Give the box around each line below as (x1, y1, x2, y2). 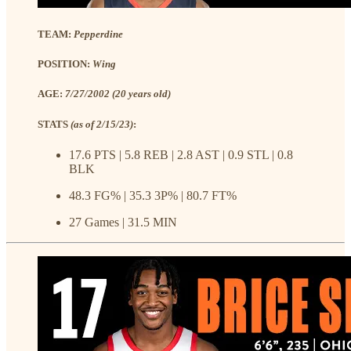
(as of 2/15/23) (71, 118, 133, 130)
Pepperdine (74, 28, 123, 41)
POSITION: (38, 58, 92, 71)
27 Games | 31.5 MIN (69, 215, 177, 229)
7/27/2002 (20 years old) (65, 88, 171, 100)
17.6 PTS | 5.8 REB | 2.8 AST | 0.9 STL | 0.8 (69, 147, 293, 161)
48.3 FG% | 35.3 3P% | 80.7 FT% (69, 188, 237, 202)
